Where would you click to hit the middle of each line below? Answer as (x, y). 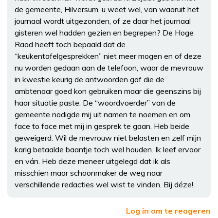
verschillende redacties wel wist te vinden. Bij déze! (104, 184)
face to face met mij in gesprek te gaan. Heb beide (102, 126)
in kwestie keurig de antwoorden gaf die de (90, 79)
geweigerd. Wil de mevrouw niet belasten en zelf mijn (108, 137)
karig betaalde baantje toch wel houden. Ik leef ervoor (108, 149)
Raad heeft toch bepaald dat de (70, 44)
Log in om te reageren (168, 210)
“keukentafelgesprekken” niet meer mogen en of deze (108, 56)
